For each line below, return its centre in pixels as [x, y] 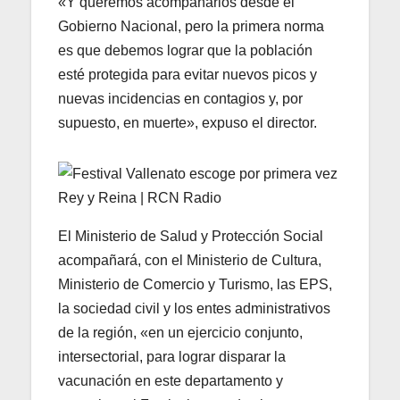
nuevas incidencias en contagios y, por [180, 99]
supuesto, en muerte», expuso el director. [187, 123]
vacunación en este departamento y [171, 381]
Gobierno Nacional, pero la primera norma [191, 27]
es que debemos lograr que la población [185, 51]
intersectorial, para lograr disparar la [172, 357]
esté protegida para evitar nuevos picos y [187, 75]
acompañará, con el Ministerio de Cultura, [190, 261]
